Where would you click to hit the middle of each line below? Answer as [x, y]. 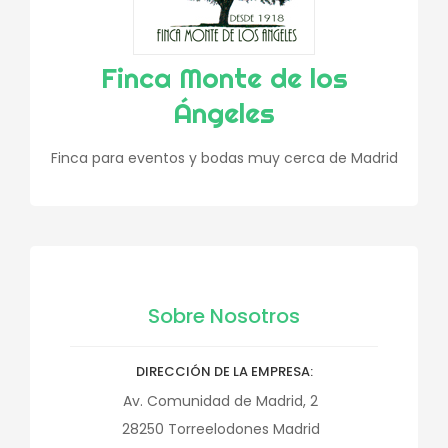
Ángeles [224, 112]
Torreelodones [218, 429]
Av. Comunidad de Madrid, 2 [220, 401]
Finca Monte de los [224, 77]
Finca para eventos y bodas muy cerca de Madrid [224, 158]
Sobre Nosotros [224, 316]
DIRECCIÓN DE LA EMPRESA [222, 371]
